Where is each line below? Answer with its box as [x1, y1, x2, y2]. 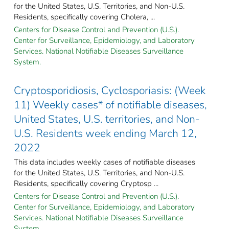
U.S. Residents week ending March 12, [14, 126, 197, 141]
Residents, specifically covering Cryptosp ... [14, 178, 158, 189]
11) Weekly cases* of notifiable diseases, [14, 97, 207, 112]
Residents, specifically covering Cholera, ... [14, 11, 155, 22]
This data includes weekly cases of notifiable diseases [14, 156, 195, 167]
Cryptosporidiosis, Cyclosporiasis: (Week [14, 83, 205, 98]
